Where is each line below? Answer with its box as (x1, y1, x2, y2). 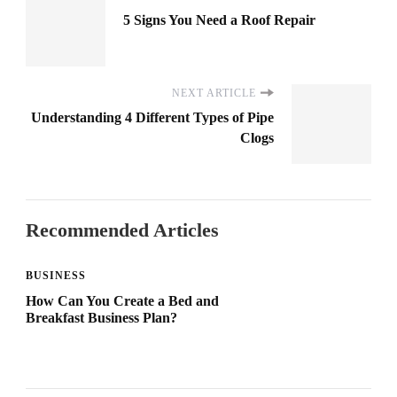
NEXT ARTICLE (172, 87, 256, 100)
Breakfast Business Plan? (26, 310, 177, 326)
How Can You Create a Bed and (26, 293, 219, 309)
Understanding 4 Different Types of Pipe (31, 110, 274, 126)
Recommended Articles (26, 219, 219, 242)
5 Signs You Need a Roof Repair (123, 12, 315, 28)
